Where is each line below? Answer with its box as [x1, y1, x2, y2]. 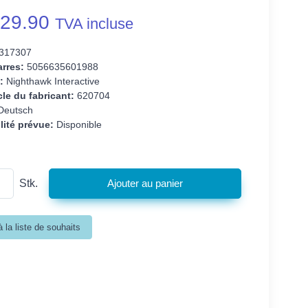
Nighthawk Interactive [3, 76, 100, 87]
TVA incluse [54, 15, 133, 33]
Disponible [53, 119, 102, 131]
